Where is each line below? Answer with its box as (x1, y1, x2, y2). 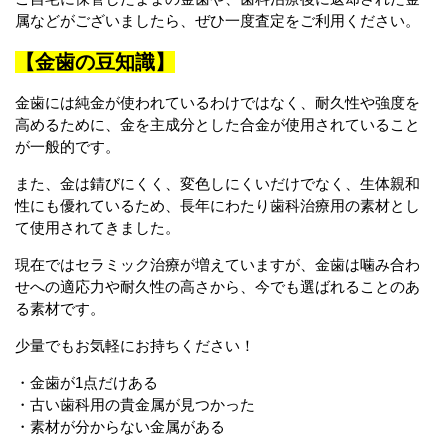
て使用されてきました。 (15, 218, 180, 236)
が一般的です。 (15, 137, 120, 155)
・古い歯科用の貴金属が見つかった (15, 395, 255, 413)
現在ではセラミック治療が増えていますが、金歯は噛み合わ (15, 255, 420, 273)
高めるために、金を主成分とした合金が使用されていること (15, 115, 420, 133)
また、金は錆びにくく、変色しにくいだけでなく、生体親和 (15, 174, 420, 192)
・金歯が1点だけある (15, 373, 158, 391)
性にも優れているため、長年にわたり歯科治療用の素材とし (15, 196, 420, 214)
